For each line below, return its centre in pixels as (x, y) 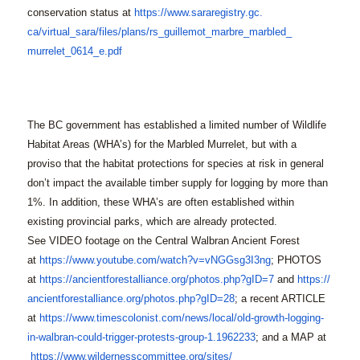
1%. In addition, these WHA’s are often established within (160, 202)
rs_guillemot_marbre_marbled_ (220, 32)
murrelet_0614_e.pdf (74, 51)
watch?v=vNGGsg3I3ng (215, 260)
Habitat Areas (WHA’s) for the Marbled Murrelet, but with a (162, 145)
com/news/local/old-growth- (224, 318)
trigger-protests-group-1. (160, 337)
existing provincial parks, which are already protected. (152, 222)
